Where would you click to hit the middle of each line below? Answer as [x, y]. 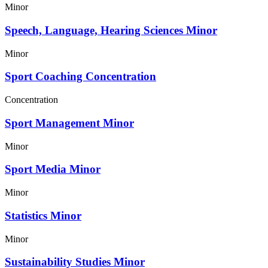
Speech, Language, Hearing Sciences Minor [111, 31]
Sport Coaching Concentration [80, 77]
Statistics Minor [43, 215]
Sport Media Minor [53, 169]
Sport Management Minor [69, 123]
